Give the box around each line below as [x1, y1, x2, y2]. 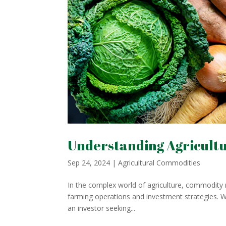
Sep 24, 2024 [68, 158, 110, 168]
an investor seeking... [68, 203, 136, 213]
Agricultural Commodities [118, 158, 201, 168]
